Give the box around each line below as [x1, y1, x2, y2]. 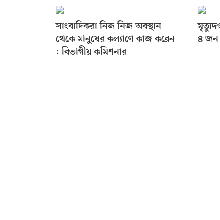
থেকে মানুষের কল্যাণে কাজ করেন [56, 34, 175, 46]
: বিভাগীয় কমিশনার [56, 47, 127, 58]
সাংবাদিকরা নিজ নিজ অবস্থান [56, 21, 161, 33]
